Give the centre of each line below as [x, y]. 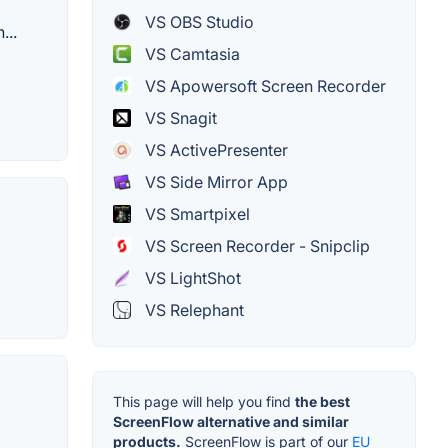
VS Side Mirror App [214, 181]
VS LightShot [191, 277]
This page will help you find [204, 401]
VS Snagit [179, 117]
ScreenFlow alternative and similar [231, 421]
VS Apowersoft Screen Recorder [263, 85]
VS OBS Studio [197, 21]
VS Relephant [192, 309]
